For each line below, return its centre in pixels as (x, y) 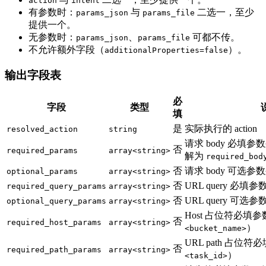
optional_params (42, 172)
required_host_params (54, 223)
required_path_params (54, 250)
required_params (42, 151)
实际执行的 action (221, 129)
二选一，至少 (224, 12)
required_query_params (56, 186)
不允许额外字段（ (66, 50)
